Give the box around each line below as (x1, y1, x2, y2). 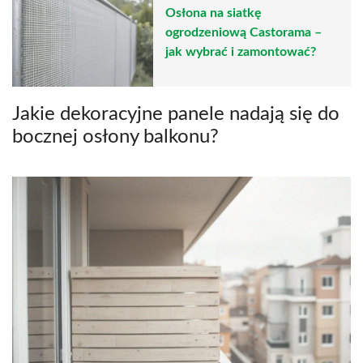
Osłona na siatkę (165, 6, 262, 20)
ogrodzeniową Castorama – (165, 26, 322, 40)
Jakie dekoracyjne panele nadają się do (12, 104, 340, 124)
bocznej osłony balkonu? (12, 126, 219, 147)
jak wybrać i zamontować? (165, 45, 316, 59)
